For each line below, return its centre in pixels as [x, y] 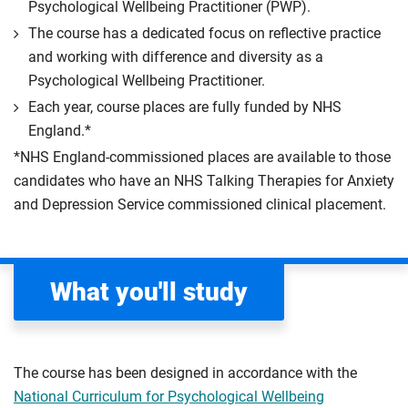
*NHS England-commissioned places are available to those [202, 157]
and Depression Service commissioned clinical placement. [200, 204]
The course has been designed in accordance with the [185, 373]
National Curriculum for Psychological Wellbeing [169, 397]
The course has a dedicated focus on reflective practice [204, 33]
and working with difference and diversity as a [176, 57]
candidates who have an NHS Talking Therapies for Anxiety [204, 181]
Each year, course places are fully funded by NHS [185, 107]
